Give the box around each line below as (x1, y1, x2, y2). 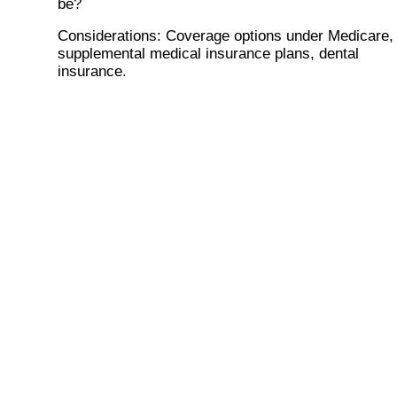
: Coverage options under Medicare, (157, 27, 393, 45)
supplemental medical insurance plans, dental (58, 45, 359, 63)
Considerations (58, 27, 157, 45)
